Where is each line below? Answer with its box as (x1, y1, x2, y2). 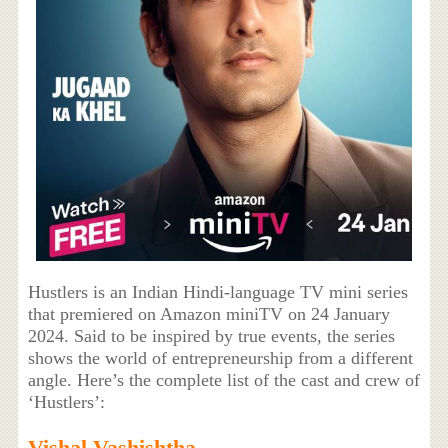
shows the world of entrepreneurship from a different (27, 348, 413, 369)
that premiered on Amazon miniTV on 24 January (27, 304, 390, 325)
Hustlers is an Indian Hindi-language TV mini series (27, 282, 408, 303)
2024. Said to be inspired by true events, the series (27, 326, 395, 347)
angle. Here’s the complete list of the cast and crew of (27, 370, 420, 391)
